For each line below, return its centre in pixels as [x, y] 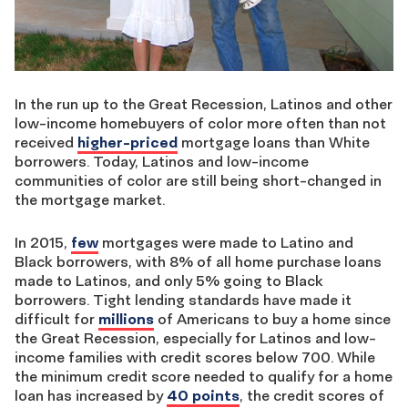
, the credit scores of [312, 395]
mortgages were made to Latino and [226, 242]
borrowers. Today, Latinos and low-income [162, 161]
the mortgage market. [90, 199]
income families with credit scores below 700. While [195, 357]
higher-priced [127, 142]
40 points [203, 395]
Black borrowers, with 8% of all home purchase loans [198, 261]
